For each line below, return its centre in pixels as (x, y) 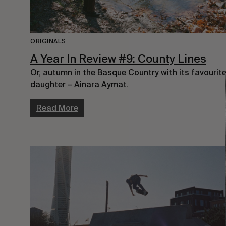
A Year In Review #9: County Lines (118, 59)
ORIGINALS (48, 42)
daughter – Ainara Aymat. (79, 85)
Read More (57, 108)
